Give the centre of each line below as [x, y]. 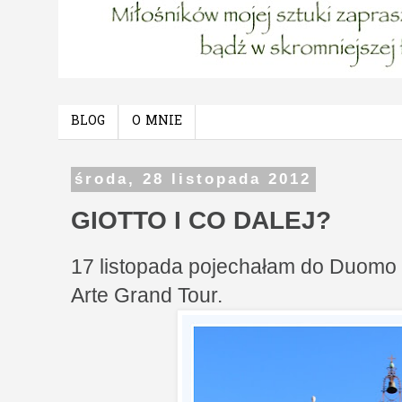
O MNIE [157, 122]
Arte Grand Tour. [147, 295]
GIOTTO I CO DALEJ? [201, 219]
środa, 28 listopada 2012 [193, 179]
